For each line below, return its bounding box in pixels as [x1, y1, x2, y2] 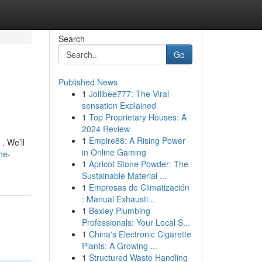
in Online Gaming [81, 146, 146, 158]
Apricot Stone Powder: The [88, 158, 188, 170]
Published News [58, 76, 118, 88]
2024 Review [81, 123, 130, 135]
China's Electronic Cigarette [88, 228, 191, 240]
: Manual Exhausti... [81, 193, 155, 205]
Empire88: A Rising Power [88, 135, 185, 146]
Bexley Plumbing [88, 205, 150, 216]
